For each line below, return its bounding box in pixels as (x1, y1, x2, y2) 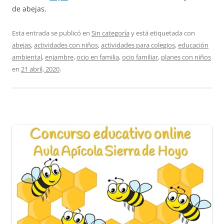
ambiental (12, 52, 42, 61)
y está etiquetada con (129, 28, 195, 37)
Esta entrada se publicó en (12, 28, 91, 37)
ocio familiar (122, 52, 158, 61)
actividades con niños (34, 40, 98, 49)
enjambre (45, 52, 73, 61)
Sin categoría (91, 28, 129, 37)
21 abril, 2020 (21, 64, 59, 73)
